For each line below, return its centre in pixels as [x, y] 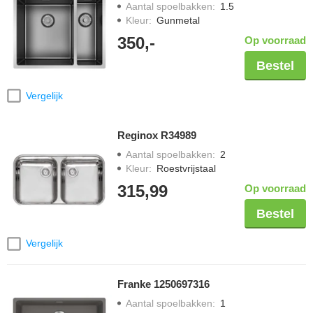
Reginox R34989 [157, 136]
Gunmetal [178, 21]
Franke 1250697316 [163, 284]
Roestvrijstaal [186, 169]
